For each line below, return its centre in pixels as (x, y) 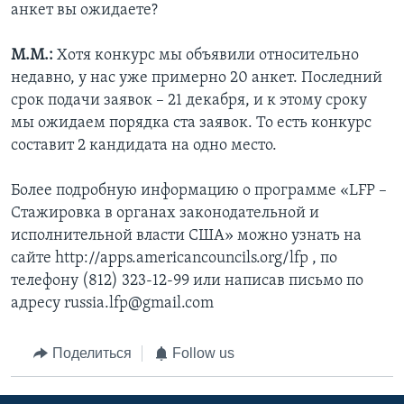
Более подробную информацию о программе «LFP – (199, 191)
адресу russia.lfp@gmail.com (112, 304)
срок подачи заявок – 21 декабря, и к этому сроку (189, 101)
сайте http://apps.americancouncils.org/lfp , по (174, 259)
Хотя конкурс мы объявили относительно (206, 56)
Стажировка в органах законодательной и (165, 214)
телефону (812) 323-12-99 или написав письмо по (187, 281)
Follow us (203, 353)
